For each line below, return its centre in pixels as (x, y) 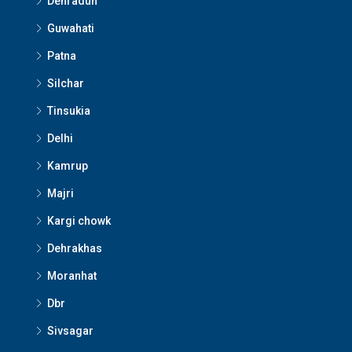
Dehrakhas (75, 249)
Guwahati (71, 29)
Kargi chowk (79, 221)
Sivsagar (70, 331)
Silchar (66, 84)
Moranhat (72, 276)
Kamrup (68, 166)
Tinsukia (69, 111)
